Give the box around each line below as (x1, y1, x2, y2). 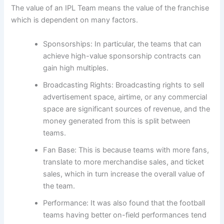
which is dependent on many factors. (11, 15, 138, 25)
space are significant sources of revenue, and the (43, 104, 210, 113)
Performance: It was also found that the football (43, 198, 205, 207)
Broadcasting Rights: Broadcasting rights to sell (43, 80, 204, 89)
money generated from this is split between (43, 116, 191, 125)
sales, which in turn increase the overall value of (43, 169, 205, 178)
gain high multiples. (43, 63, 109, 72)
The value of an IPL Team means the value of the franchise (11, 3, 209, 13)
